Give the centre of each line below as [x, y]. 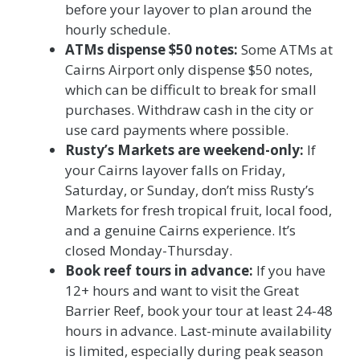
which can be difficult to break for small [191, 89]
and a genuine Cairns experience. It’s [180, 230]
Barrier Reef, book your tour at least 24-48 [199, 310]
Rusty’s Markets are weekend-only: [184, 149]
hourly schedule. [118, 29]
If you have [289, 270]
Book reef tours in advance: [159, 270]
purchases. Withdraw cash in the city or [189, 109]
